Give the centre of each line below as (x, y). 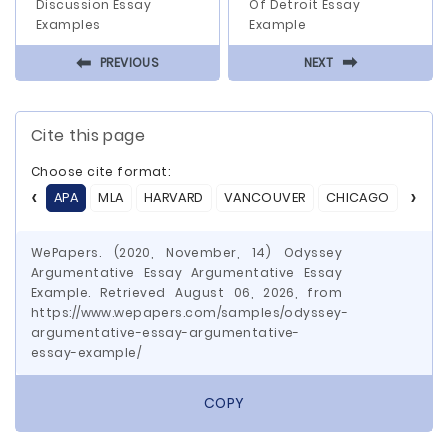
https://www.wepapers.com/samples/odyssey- (189, 312)
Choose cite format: (101, 171)
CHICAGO (357, 197)
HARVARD (173, 197)
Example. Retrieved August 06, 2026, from (186, 292)
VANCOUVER (264, 197)
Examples (68, 24)
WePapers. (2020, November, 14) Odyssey (186, 252)
